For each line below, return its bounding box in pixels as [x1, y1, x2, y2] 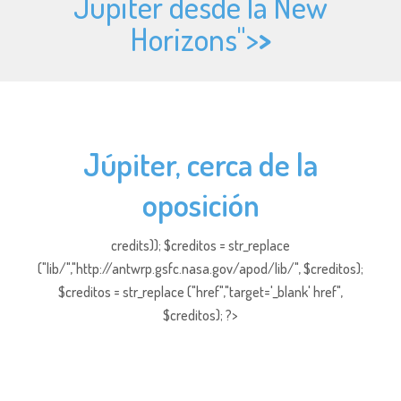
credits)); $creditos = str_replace [111, 236, 290, 254]
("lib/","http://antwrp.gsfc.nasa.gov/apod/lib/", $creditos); [38, 260, 363, 277]
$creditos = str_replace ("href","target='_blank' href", [58, 283, 343, 301]
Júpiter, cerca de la [83, 144, 318, 183]
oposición [141, 184, 260, 224]
